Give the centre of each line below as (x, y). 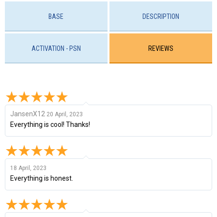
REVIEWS (161, 49)
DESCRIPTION (161, 16)
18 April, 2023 (28, 168)
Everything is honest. (42, 178)
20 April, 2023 (65, 114)
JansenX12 (28, 114)
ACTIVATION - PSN (56, 49)
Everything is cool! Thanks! (50, 124)
